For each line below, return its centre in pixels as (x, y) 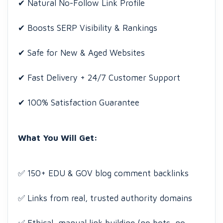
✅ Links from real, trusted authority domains (105, 198)
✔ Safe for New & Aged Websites (81, 53)
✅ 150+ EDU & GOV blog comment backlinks (103, 173)
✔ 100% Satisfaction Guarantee (79, 103)
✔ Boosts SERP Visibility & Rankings (88, 28)
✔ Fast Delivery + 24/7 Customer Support (99, 78)
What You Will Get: (58, 138)
